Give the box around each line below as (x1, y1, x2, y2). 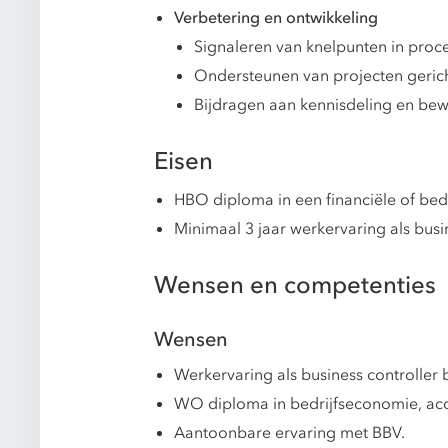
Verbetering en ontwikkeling (174, 7, 378, 30)
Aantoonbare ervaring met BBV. (174, 422, 405, 445)
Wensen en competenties (154, 269, 436, 303)
